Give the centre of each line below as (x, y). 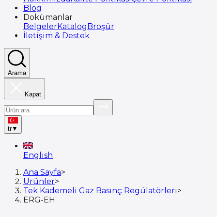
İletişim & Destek (56, 36)
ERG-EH (39, 200)
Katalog (72, 26)
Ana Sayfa (42, 172)
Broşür (101, 26)
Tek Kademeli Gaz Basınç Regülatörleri (100, 191)
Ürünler (39, 181)
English (38, 155)
